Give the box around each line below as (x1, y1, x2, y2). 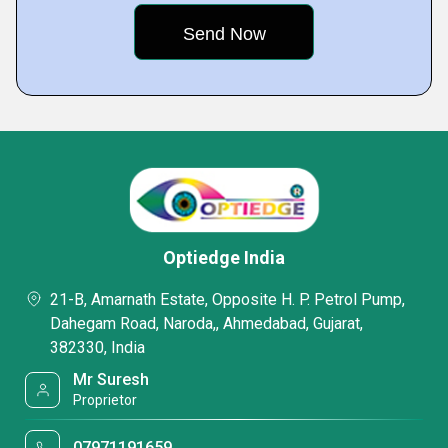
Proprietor (73, 392, 138, 408)
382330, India (50, 338, 145, 357)
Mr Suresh (73, 370, 150, 389)
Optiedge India (163, 247, 285, 268)
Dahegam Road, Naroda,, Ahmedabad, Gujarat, (50, 314, 363, 333)
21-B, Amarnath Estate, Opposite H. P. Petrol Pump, (50, 290, 405, 309)
